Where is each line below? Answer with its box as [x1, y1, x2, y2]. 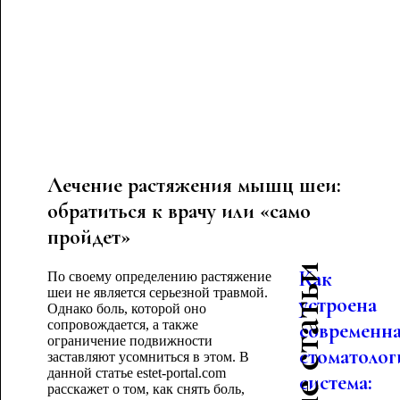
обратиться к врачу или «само [46, 198, 311, 224]
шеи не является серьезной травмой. [46, 285, 268, 300]
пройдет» [46, 224, 130, 250]
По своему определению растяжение [46, 269, 271, 284]
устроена [299, 292, 378, 318]
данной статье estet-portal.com [46, 365, 226, 380]
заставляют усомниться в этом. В [46, 349, 249, 364]
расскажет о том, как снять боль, [46, 381, 245, 396]
